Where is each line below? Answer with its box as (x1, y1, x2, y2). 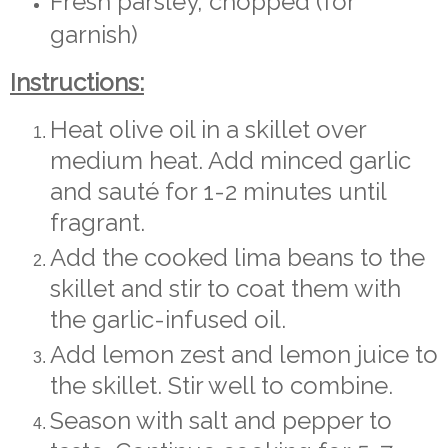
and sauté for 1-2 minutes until (50, 176, 386, 206)
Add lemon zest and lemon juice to (50, 339, 438, 369)
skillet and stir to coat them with (50, 273, 401, 303)
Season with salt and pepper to (50, 405, 392, 435)
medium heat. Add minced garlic (50, 145, 411, 175)
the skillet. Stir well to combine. (50, 370, 393, 400)
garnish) (49, 20, 138, 50)
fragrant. (50, 207, 145, 237)
